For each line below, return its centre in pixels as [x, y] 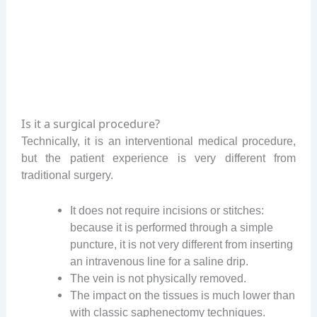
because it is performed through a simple [172, 227]
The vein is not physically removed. [158, 278]
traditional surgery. [67, 174]
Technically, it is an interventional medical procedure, [158, 140]
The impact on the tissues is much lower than [183, 295]
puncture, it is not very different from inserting [182, 244]
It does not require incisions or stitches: [167, 210]
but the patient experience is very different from [158, 157]
